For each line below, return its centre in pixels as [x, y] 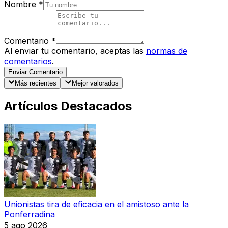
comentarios [28, 61]
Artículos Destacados [68, 106]
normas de [167, 51]
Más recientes [36, 83]
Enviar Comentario [35, 72]
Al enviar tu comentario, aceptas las [74, 51]
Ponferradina [30, 214]
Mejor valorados [95, 83]
